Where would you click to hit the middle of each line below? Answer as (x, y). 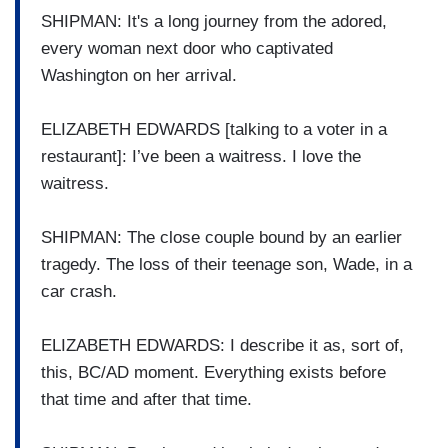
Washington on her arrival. (139, 75)
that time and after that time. (146, 399)
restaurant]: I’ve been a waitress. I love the (201, 156)
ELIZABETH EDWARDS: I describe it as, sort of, (222, 345)
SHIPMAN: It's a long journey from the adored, (214, 21)
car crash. (79, 291)
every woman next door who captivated (187, 48)
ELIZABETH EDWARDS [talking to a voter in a (214, 129)
